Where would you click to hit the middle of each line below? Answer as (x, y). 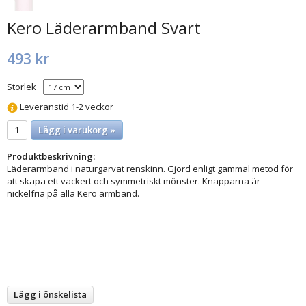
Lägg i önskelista (50, 294)
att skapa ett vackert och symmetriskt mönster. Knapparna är (134, 181)
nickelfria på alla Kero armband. (73, 193)
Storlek (22, 87)
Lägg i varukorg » (77, 129)
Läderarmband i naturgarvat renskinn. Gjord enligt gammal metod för (150, 168)
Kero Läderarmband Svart (104, 28)
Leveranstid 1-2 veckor (66, 107)
